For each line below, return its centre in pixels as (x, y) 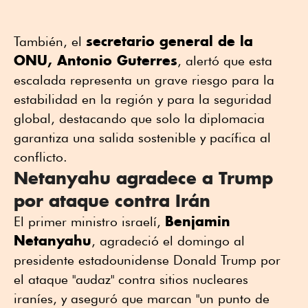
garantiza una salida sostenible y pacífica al (142, 138)
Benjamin (198, 221)
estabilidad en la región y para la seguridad (143, 99)
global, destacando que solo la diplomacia (139, 119)
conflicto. (41, 157)
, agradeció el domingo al (168, 241)
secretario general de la (169, 41)
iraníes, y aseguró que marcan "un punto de (142, 299)
